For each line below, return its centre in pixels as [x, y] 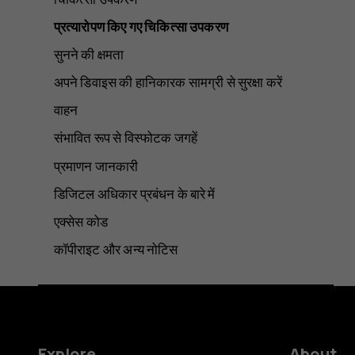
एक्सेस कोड [81, 221]
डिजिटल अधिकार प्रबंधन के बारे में [134, 193]
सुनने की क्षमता [89, 55]
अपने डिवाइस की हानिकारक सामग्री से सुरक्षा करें [168, 82]
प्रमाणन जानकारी [96, 166]
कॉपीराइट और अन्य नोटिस [116, 249]
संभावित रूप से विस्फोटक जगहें [126, 138]
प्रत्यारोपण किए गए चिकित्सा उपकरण [141, 27]
